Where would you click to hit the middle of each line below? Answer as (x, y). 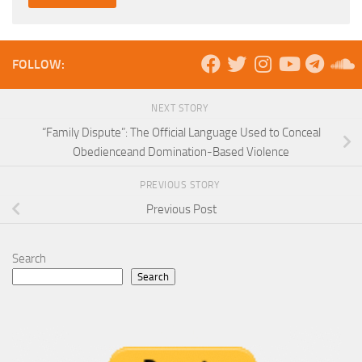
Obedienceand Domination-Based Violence (181, 152)
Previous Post (181, 210)
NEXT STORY (181, 108)
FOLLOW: (38, 64)
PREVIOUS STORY (181, 185)
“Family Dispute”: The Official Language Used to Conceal (181, 132)
